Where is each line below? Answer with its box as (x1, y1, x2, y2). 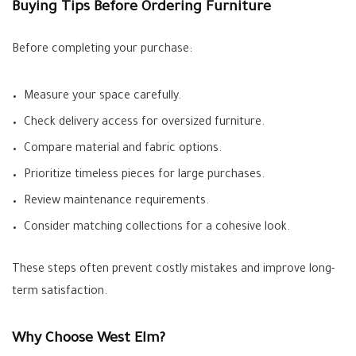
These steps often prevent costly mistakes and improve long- (12, 263, 335, 277)
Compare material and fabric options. (24, 142, 222, 156)
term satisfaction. (12, 285, 107, 299)
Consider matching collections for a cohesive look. (24, 221, 290, 234)
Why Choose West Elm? (12, 331, 165, 347)
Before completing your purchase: (12, 43, 192, 56)
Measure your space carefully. (24, 90, 181, 103)
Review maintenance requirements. (24, 195, 209, 208)
